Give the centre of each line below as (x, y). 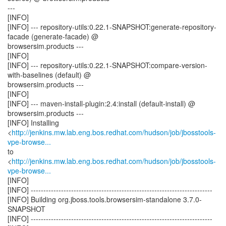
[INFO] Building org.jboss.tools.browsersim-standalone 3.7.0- (105, 199)
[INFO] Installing (33, 123)
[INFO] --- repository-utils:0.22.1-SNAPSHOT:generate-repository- (112, 27)
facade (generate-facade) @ (53, 36)
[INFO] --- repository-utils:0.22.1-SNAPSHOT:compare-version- (107, 65)
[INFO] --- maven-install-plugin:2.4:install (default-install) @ (101, 103)
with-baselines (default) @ (49, 75)
